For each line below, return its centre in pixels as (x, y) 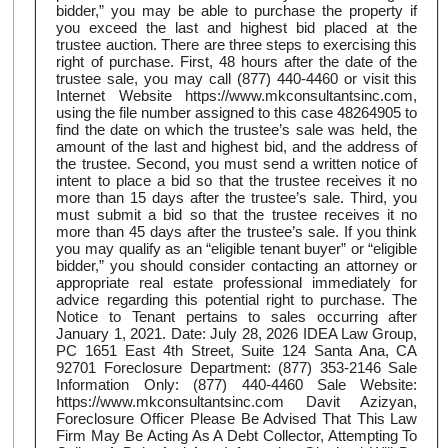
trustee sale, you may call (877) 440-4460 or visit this (237, 79)
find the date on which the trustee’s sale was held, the (237, 130)
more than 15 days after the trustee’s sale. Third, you (237, 198)
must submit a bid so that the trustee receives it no (237, 215)
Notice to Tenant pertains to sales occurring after (237, 317)
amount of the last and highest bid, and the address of (237, 147)
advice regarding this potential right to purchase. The (237, 300)
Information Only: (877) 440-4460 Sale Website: (237, 385)
